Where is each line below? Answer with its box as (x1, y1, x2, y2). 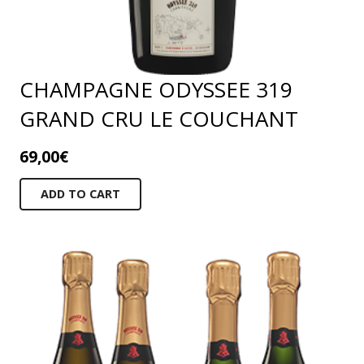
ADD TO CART (40, 185, 120, 201)
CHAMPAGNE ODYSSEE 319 (19, 74, 292, 104)
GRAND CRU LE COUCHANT (19, 103, 298, 133)
